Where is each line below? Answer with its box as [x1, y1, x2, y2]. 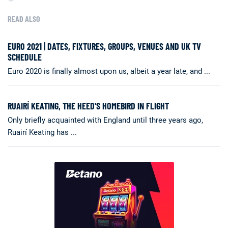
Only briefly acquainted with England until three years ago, [8, 115, 203, 125]
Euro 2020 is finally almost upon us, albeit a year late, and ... [8, 66, 210, 76]
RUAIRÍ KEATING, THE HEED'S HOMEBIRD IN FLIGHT [8, 100, 169, 111]
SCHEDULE [8, 51, 42, 63]
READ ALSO [8, 13, 40, 23]
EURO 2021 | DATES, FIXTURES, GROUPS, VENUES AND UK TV [8, 40, 201, 52]
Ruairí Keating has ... [8, 127, 77, 137]
